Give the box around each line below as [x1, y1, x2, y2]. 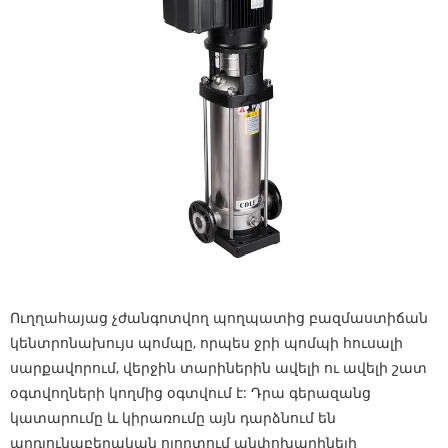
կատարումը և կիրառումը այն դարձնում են [10, 408, 336, 427]
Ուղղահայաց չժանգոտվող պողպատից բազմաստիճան [10, 308, 428, 327]
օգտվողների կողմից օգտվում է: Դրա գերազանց [10, 383, 371, 402]
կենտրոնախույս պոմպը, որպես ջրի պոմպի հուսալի [10, 333, 403, 352]
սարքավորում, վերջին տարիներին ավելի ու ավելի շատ [10, 358, 427, 377]
